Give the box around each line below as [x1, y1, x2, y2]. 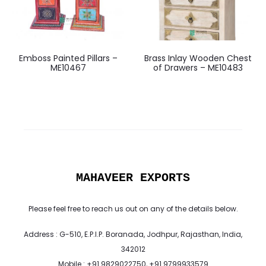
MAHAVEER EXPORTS [76, 170, 190, 185]
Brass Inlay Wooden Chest [144, 52, 252, 64]
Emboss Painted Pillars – [18, 52, 118, 64]
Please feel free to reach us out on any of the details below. [28, 203, 238, 214]
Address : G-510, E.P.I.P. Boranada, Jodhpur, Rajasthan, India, [24, 229, 242, 239]
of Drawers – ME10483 [153, 61, 243, 74]
